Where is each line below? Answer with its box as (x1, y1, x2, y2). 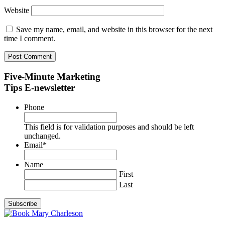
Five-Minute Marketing (4, 71, 100, 82)
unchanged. (24, 131, 61, 140)
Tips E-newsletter (4, 82, 75, 93)
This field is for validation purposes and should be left (24, 122, 194, 131)
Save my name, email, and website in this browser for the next (16, 25, 212, 34)
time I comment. (4, 34, 55, 43)
